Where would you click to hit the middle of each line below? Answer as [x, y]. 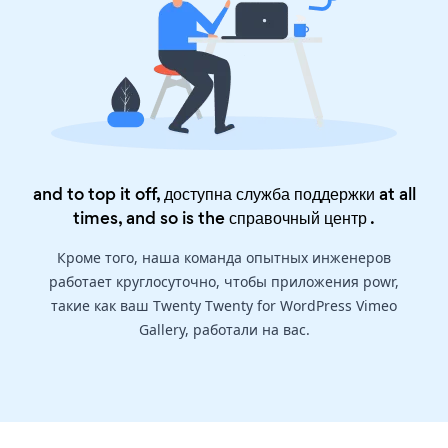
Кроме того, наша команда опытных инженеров [224, 258]
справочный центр [298, 218]
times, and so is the [151, 218]
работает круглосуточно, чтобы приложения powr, [224, 282]
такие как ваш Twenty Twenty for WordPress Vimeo [224, 306]
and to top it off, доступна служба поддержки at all [224, 194]
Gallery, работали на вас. [224, 330]
